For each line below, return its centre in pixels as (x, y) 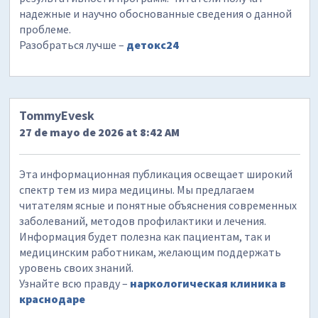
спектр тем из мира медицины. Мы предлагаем (137, 190)
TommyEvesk (57, 116)
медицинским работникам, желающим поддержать (150, 252)
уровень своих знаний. (77, 268)
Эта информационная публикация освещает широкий (156, 174)
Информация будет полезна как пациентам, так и (145, 237)
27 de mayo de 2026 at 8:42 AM (100, 132)
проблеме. (45, 29)
